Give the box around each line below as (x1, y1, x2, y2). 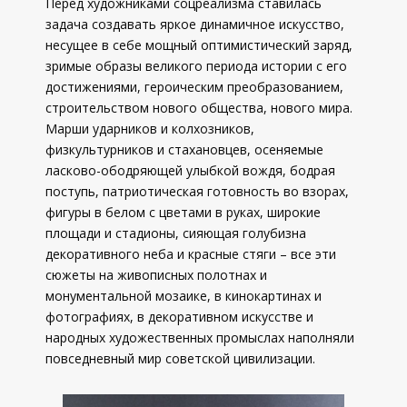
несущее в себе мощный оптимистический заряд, (45, 36, 352, 54)
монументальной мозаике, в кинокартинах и (45, 287, 322, 304)
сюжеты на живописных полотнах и (45, 266, 267, 283)
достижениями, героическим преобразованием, (45, 78, 343, 95)
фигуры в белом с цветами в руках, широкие (45, 203, 321, 221)
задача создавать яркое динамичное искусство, (45, 15, 344, 33)
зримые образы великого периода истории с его (45, 57, 347, 74)
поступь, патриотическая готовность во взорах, (45, 183, 349, 200)
